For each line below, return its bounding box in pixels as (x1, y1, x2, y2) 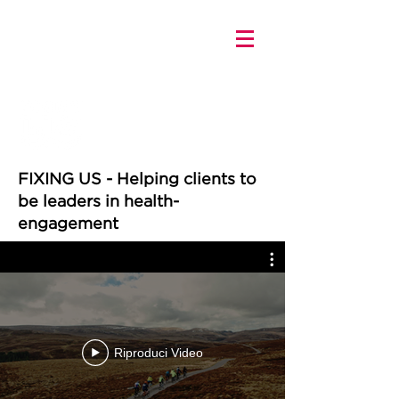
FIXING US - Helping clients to (18, 170, 256, 187)
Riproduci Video (114, 346, 203, 360)
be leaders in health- (18, 192, 179, 209)
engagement (18, 215, 118, 232)
